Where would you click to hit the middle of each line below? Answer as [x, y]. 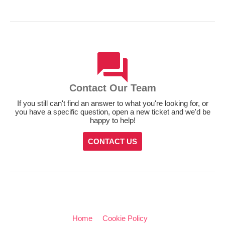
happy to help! [113, 120]
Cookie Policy [125, 218]
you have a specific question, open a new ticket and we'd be [113, 112]
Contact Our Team [113, 88]
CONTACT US [113, 141]
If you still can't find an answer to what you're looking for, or [113, 103]
